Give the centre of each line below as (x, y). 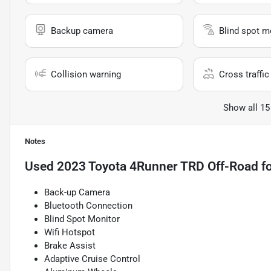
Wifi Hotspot (70, 233)
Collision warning (86, 75)
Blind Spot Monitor (82, 219)
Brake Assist (70, 246)
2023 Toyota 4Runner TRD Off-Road (158, 167)
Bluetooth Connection (88, 206)
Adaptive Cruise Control (92, 259)
